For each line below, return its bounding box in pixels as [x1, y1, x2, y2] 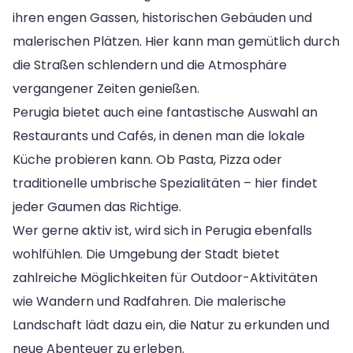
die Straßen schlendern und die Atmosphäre [13, 55, 287, 74]
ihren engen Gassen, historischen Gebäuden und [13, 8, 312, 27]
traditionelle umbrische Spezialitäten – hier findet [13, 173, 318, 192]
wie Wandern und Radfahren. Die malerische [13, 292, 286, 310]
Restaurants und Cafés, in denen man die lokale [13, 126, 305, 145]
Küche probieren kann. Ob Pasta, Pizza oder [13, 150, 282, 169]
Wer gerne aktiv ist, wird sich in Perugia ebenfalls [13, 221, 312, 240]
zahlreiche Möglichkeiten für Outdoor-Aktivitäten [13, 268, 318, 287]
